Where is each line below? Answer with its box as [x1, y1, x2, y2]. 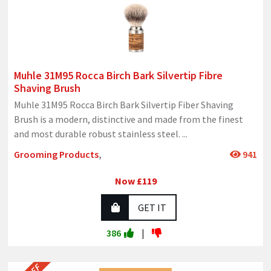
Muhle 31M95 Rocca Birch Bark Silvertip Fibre [14, 68, 223, 82]
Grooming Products [14, 148, 99, 160]
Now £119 [114, 174, 157, 187]
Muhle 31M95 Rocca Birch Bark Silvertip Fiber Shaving [14, 98, 233, 111]
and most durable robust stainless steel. [14, 127, 182, 140]
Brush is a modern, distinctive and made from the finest [14, 113, 243, 125]
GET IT [137, 201, 166, 214]
